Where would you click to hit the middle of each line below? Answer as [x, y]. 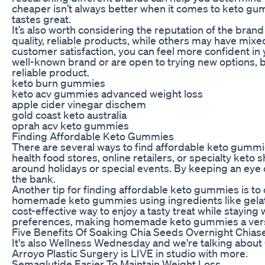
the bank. [34, 178]
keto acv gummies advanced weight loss [107, 93]
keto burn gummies [59, 83]
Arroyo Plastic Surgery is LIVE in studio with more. [130, 253]
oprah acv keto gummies [70, 125]
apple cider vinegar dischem [79, 104]
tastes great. [41, 19]
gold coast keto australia [69, 114]
